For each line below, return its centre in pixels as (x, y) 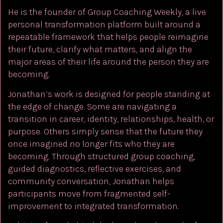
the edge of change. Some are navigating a (92, 106)
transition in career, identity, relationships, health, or (111, 119)
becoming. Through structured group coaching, (102, 156)
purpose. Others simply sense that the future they (105, 131)
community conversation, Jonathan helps (91, 181)
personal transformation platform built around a (104, 25)
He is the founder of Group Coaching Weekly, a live (107, 12)
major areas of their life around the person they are (109, 62)
